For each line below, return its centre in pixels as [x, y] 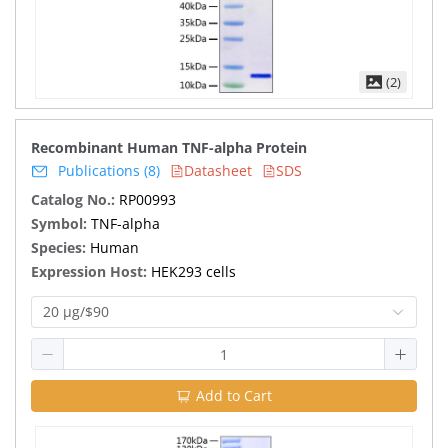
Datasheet [218, 170]
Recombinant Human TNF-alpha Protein [169, 147]
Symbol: [61, 223]
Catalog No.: [75, 199]
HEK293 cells [193, 271]
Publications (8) [109, 170]
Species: [60, 247]
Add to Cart [234, 395]
